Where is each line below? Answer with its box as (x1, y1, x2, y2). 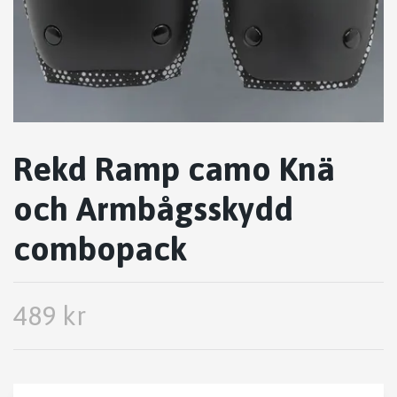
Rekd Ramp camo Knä (13, 150, 335, 189)
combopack (13, 230, 187, 269)
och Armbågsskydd (13, 190, 293, 229)
